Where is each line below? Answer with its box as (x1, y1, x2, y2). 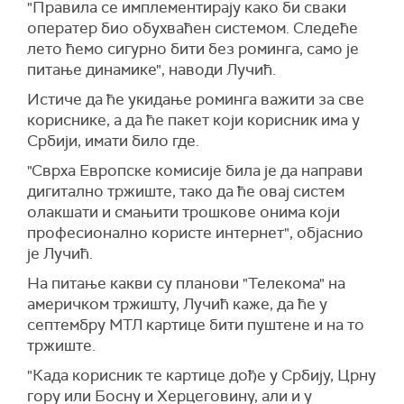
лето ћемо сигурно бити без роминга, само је (27, 39, 359, 59)
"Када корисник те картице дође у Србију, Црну (27, 365, 376, 385)
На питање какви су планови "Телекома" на (27, 273, 345, 293)
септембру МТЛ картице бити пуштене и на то (27, 315, 364, 335)
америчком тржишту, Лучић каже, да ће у (27, 294, 327, 314)
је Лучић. (27, 243, 96, 263)
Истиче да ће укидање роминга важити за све (27, 89, 364, 109)
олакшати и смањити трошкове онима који (27, 202, 340, 222)
